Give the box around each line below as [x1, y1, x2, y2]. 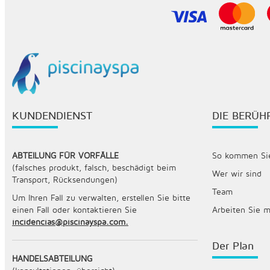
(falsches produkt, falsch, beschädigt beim [12, 162, 176, 172]
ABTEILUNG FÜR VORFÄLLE [12, 149, 119, 160]
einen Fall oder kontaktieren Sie [12, 204, 137, 215]
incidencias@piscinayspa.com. [12, 216, 128, 227]
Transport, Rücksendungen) [12, 174, 118, 184]
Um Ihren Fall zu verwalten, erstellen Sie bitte [12, 192, 190, 202]
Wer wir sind [212, 168, 262, 178]
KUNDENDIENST [12, 108, 92, 122]
